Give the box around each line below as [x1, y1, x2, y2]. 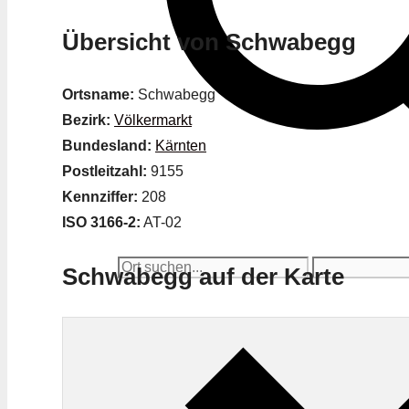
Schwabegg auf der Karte [62, 262, 344, 290]
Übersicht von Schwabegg [62, 27, 356, 56]
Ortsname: [62, 87, 134, 103]
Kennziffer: [62, 189, 138, 205]
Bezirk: [62, 112, 110, 129]
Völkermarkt [114, 112, 192, 129]
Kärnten [155, 138, 206, 154]
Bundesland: [62, 138, 152, 154]
